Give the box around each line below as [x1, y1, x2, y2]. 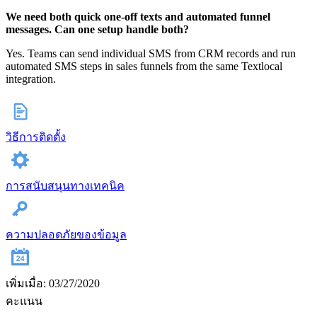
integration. [6, 73, 56, 86]
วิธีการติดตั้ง [6, 131, 66, 144]
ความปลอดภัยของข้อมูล [6, 229, 127, 241]
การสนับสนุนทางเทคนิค [6, 180, 125, 192]
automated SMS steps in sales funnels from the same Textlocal [6, 60, 282, 73]
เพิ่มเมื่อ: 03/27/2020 [6, 277, 100, 290]
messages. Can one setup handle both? [6, 23, 189, 36]
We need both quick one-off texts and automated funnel [6, 11, 270, 23]
